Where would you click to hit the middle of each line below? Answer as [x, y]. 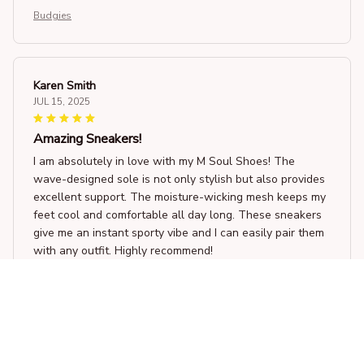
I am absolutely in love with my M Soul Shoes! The [164, 161]
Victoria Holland [75, 353]
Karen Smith [65, 85]
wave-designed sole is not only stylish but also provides [179, 179]
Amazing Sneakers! [87, 139]
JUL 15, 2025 [62, 101]
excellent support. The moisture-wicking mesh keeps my [180, 197]
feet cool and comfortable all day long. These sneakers [178, 214]
